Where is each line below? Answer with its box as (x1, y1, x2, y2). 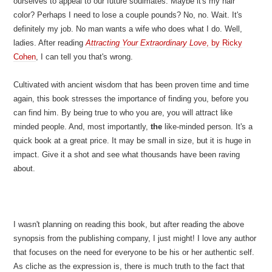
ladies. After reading (13, 38, 86, 47)
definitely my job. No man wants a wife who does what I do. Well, (13, 24, 243, 33)
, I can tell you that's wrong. (36, 52, 134, 61)
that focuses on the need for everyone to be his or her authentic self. (13, 248, 255, 257)
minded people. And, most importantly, (13, 122, 149, 131)
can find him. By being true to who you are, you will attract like (13, 108, 233, 117)
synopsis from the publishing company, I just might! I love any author (13, 234, 257, 243)
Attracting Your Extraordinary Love (86, 38, 207, 47)
